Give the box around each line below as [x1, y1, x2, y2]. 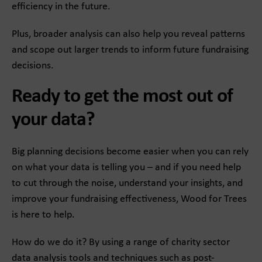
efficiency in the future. [12, 1, 111, 13]
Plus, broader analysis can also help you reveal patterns [12, 29, 245, 40]
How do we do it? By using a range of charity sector [12, 237, 230, 249]
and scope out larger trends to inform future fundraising [12, 44, 249, 56]
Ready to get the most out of [12, 87, 233, 108]
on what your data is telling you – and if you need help [12, 162, 241, 174]
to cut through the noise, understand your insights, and [12, 178, 243, 189]
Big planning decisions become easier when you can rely [12, 146, 249, 158]
